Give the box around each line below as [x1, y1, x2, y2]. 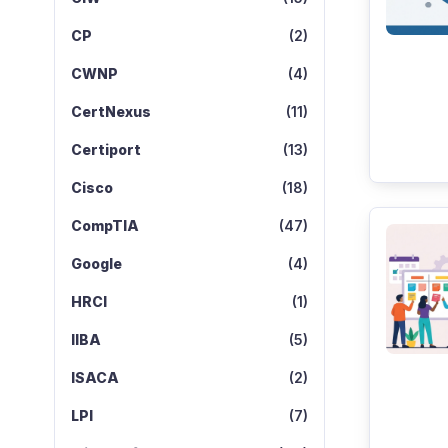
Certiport [70, 141, 141, 158]
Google [70, 255, 122, 272]
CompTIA [70, 217, 139, 234]
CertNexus [70, 103, 151, 120]
